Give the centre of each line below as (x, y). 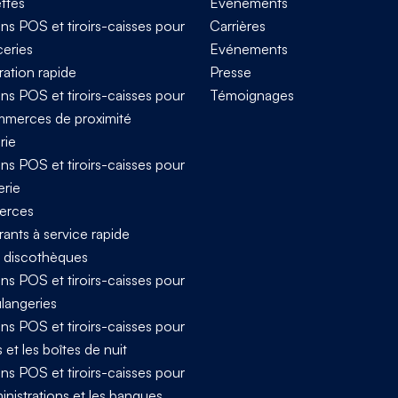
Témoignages (252, 95)
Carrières (238, 25)
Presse (231, 72)
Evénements (249, 48)
